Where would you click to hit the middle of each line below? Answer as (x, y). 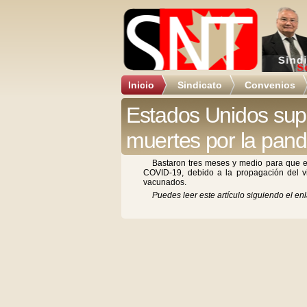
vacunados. (165, 182)
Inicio (141, 85)
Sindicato (200, 85)
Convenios (270, 85)
